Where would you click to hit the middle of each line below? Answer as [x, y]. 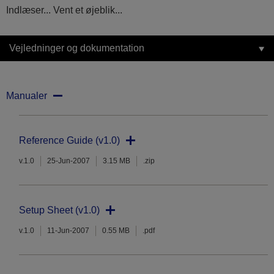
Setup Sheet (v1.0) [59, 210]
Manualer [27, 96]
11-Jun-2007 [68, 231]
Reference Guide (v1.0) [69, 141]
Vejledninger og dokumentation [77, 48]
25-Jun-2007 [68, 161]
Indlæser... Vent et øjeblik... [64, 10]
